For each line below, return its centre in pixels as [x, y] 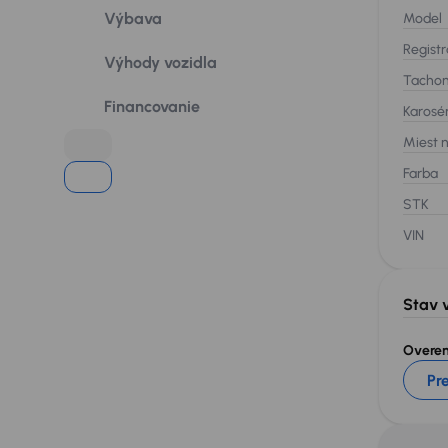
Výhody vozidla [160, 62]
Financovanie [152, 106]
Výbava [133, 18]
